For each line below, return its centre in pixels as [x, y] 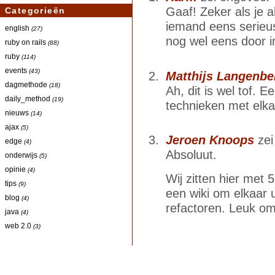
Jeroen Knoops [210, 140]
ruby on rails [25, 42]
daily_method [28, 99]
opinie [15, 169]
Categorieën [35, 11]
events [16, 71]
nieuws [17, 113]
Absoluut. [192, 155]
